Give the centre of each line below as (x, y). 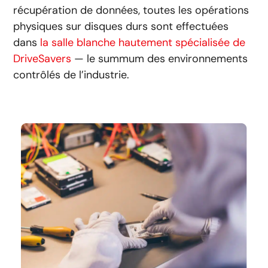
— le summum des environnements (160, 58)
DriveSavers (42, 58)
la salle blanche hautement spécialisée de (143, 42)
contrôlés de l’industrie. (71, 74)
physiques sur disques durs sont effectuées (121, 26)
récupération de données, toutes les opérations (131, 10)
